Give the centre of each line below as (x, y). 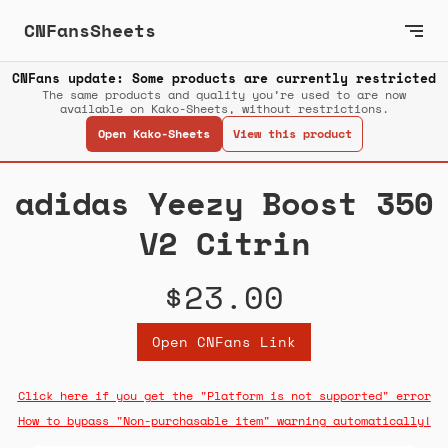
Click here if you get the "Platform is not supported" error (224, 396)
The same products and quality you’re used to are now (224, 95)
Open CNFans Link (224, 342)
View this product (292, 134)
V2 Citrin (224, 243)
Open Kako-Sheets (153, 134)
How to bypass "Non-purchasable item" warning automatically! (224, 421)
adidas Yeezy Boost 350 (224, 203)
